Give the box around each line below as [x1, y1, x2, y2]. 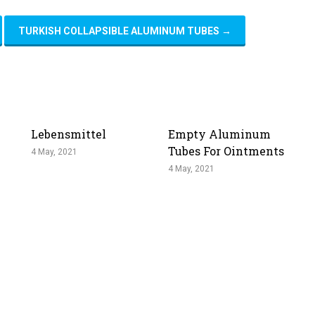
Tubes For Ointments [168, 143, 284, 158]
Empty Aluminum [168, 127, 271, 141]
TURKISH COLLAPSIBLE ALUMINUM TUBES [18, 25, 221, 37]
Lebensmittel [31, 127, 106, 141]
